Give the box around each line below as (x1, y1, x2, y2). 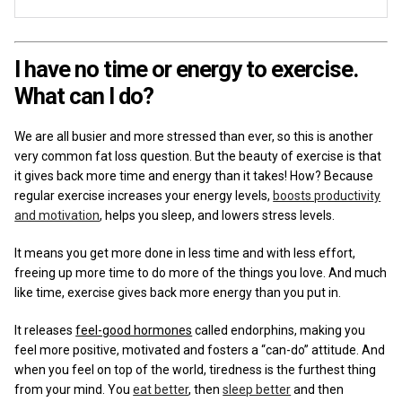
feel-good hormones (75, 322, 193, 337)
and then (291, 381, 345, 397)
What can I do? (14, 82, 154, 109)
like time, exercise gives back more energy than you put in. (14, 284, 342, 300)
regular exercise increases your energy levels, (14, 188, 274, 203)
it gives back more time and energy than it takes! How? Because (14, 168, 374, 183)
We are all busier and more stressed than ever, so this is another (14, 128, 374, 144)
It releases (14, 322, 76, 337)
